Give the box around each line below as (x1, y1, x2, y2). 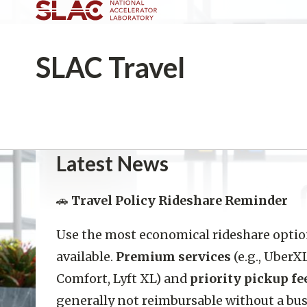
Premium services (116, 249, 231, 265)
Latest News (56, 151, 169, 176)
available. (56, 249, 116, 265)
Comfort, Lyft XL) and (56, 271, 190, 287)
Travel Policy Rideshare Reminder (69, 193, 288, 209)
